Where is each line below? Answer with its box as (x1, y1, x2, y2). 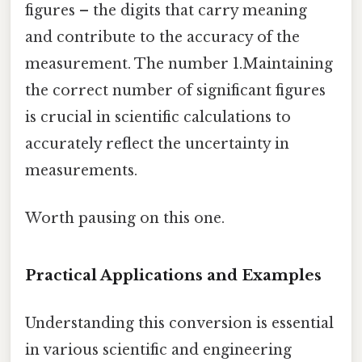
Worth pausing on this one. (25, 208, 225, 227)
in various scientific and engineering (25, 340, 292, 359)
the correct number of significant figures (25, 81, 326, 99)
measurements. (25, 161, 137, 179)
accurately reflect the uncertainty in (25, 134, 289, 153)
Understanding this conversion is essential (25, 314, 334, 332)
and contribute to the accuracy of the (25, 27, 300, 46)
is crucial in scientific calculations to (25, 107, 291, 126)
